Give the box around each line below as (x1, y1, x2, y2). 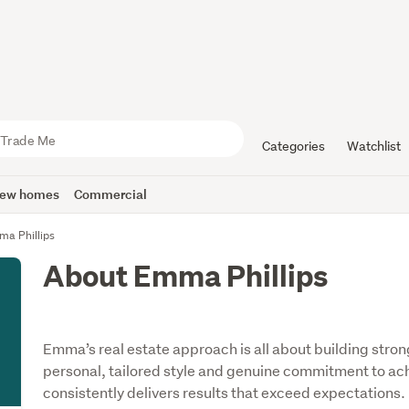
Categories (261, 138, 325, 154)
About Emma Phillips (43, 257, 329, 294)
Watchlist (346, 138, 401, 154)
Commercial (74, 185, 148, 203)
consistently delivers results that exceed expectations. (43, 383, 406, 402)
